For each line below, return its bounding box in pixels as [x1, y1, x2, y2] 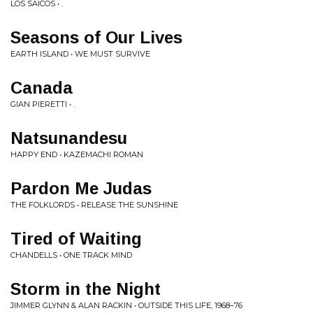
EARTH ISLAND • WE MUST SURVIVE [10, 49, 150, 59]
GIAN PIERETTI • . [10, 99, 75, 109]
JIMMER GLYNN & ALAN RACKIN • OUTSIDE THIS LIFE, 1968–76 [10, 300, 242, 310]
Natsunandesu [10, 129, 127, 147]
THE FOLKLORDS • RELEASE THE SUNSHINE [10, 200, 178, 210]
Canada [10, 78, 73, 97]
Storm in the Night [10, 279, 161, 298]
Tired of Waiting [10, 229, 142, 248]
